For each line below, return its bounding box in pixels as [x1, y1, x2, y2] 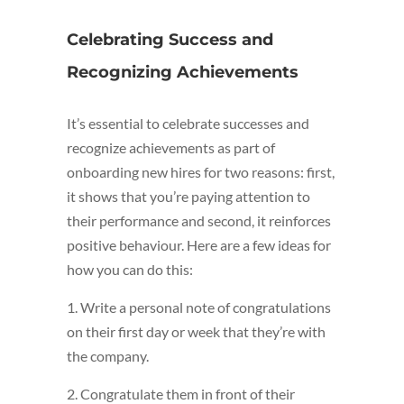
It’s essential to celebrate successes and [67, 115, 309, 133]
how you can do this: [67, 261, 193, 279]
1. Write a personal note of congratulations [67, 298, 331, 317]
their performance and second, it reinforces [67, 212, 331, 230]
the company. [67, 347, 149, 365]
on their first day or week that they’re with [67, 323, 326, 341]
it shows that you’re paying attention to [67, 188, 310, 206]
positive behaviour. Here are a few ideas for [67, 236, 331, 254]
